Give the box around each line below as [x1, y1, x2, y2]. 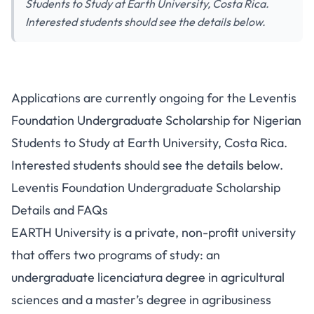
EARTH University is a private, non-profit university [11, 224, 296, 240]
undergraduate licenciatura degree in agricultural [11, 269, 285, 285]
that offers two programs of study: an [11, 247, 220, 263]
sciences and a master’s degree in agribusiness [11, 292, 271, 308]
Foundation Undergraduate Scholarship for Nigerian [11, 112, 301, 128]
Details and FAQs [11, 202, 108, 218]
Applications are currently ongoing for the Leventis [11, 90, 296, 106]
